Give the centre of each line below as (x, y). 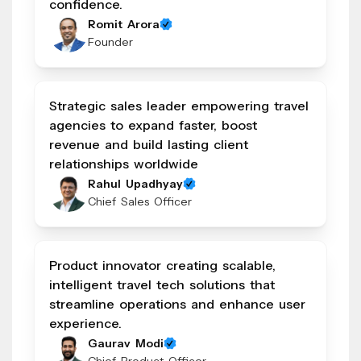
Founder (110, 42)
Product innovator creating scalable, (162, 266)
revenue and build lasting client (149, 145)
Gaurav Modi (126, 344)
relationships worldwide (124, 164)
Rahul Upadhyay (135, 184)
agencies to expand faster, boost (153, 125)
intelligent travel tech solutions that (162, 285)
